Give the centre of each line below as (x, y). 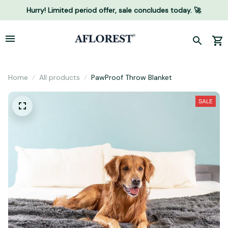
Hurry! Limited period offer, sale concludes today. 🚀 (114, 10)
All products (60, 77)
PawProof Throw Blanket (132, 77)
